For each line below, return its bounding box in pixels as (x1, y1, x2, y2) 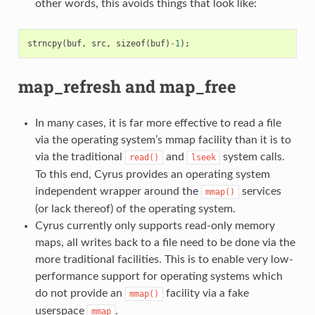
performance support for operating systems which (34, 270, 283, 282)
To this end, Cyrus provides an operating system (34, 168, 270, 180)
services (238, 185, 281, 197)
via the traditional (34, 150, 125, 162)
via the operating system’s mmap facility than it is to (34, 134, 291, 146)
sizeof (115, 38, 146, 49)
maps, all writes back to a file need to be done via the (34, 236, 295, 248)
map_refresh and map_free (18, 75, 236, 98)
